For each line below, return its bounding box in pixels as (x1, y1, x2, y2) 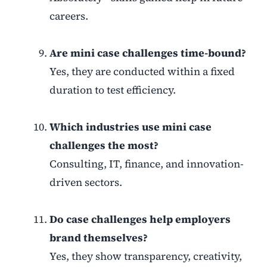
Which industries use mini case (49, 120, 212, 135)
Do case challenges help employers (49, 212, 231, 227)
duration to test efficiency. (49, 83, 176, 98)
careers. (49, 9, 88, 24)
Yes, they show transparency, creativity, (49, 249, 242, 264)
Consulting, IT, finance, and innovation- (49, 157, 244, 172)
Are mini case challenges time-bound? (49, 46, 246, 61)
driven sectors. (49, 175, 122, 190)
